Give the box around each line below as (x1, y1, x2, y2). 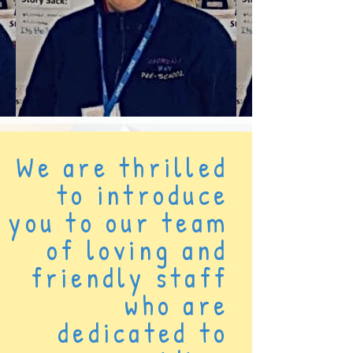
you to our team (9, 204, 229, 241)
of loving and (46, 232, 229, 269)
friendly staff (31, 259, 229, 296)
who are (124, 287, 229, 324)
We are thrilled (16, 149, 229, 186)
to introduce (57, 176, 229, 214)
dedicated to (58, 314, 229, 351)
